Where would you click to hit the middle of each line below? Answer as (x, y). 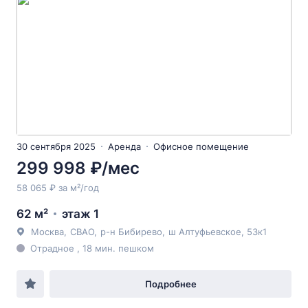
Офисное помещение (201, 146)
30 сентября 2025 (56, 146)
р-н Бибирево (131, 232)
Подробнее (170, 284)
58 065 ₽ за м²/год (58, 188)
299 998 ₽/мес (78, 168)
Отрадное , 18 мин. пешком (92, 248)
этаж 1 (80, 214)
